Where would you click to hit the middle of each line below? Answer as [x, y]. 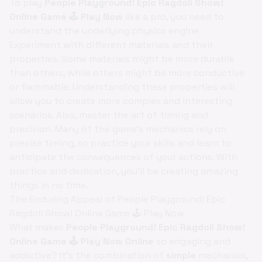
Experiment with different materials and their [111, 45]
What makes [38, 227]
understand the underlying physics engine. [105, 31]
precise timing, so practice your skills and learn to [120, 143]
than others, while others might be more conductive [127, 73]
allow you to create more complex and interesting [121, 101]
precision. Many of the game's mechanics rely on [118, 129]
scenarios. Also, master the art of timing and [109, 115]
